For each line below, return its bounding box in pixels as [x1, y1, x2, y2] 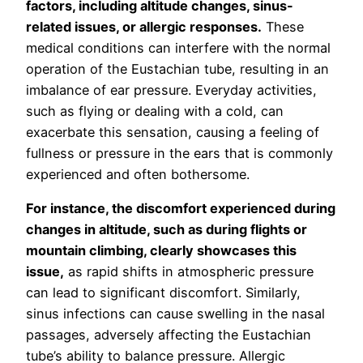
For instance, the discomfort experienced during [26, 200, 335, 217]
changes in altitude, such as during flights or [26, 221, 307, 238]
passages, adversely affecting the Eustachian [26, 327, 311, 344]
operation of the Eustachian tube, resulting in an [26, 61, 329, 78]
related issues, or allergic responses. [26, 19, 262, 36]
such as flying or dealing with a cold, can [26, 103, 284, 120]
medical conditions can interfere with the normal [26, 40, 331, 57]
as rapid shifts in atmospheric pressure [64, 263, 314, 280]
